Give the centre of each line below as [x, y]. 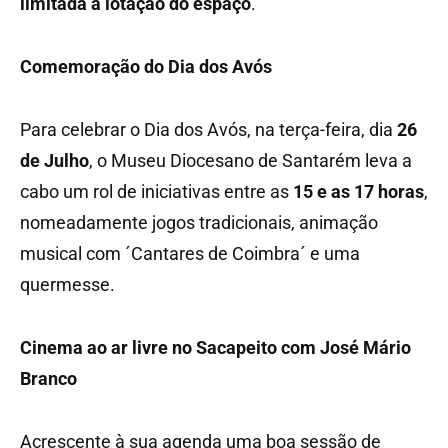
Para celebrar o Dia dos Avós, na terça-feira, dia [208, 129]
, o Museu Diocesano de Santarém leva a [250, 160]
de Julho [54, 160]
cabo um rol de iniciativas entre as [156, 191]
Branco [48, 378]
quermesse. [67, 284]
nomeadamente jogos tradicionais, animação [199, 222]
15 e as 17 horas [358, 191]
